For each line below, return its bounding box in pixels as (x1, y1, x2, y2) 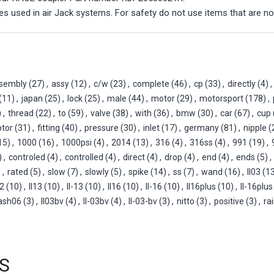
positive (214, 196, 244, 206)
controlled (65, 152, 103, 162)
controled (9, 152, 45, 162)
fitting (37, 122, 60, 133)
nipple (243, 122, 267, 133)
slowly (85, 166, 109, 177)
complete (133, 78, 169, 89)
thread (8, 108, 34, 118)
